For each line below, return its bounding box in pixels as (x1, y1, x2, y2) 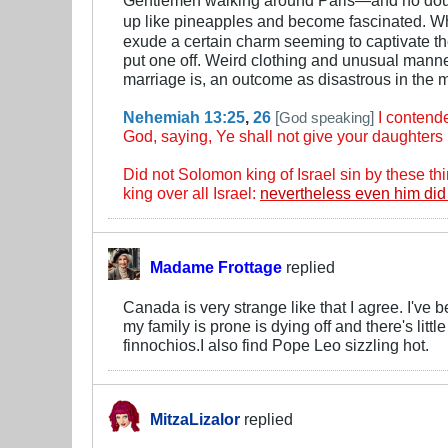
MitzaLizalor (150, 409, 240, 428)
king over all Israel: (123, 183, 260, 202)
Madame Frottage (150, 257, 282, 276)
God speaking (279, 108, 370, 126)
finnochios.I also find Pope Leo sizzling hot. (123, 335, 429, 354)
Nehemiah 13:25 (123, 107, 245, 126)
